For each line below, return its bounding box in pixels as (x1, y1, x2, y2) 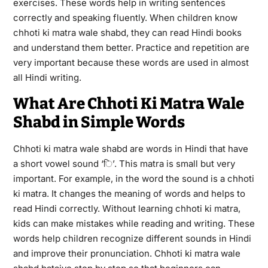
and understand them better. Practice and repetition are (13, 41, 249, 53)
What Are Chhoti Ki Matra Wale (13, 94, 244, 113)
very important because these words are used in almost (13, 56, 249, 68)
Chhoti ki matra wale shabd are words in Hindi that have (13, 142, 248, 154)
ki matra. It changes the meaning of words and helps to (13, 187, 245, 199)
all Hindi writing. (13, 71, 81, 83)
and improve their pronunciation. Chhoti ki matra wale (13, 247, 240, 259)
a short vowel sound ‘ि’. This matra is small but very (13, 157, 235, 169)
